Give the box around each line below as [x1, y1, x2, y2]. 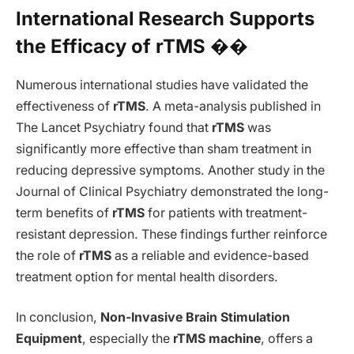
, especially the [82, 331, 173, 347]
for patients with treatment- [145, 205, 307, 220]
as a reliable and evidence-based [111, 247, 309, 263]
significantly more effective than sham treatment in [16, 141, 311, 156]
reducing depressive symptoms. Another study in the [16, 162, 325, 178]
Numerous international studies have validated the [16, 77, 308, 92]
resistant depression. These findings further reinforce [16, 226, 327, 242]
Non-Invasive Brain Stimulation [100, 310, 290, 326]
